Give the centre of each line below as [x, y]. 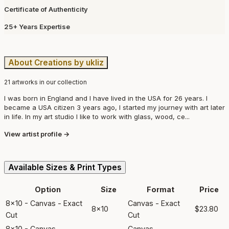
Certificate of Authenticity [46, 9]
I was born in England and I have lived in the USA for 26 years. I [106, 98]
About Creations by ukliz [56, 62]
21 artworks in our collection [45, 82]
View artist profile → [37, 134]
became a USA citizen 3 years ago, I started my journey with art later [114, 107]
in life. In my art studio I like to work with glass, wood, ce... [97, 116]
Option [48, 190]
